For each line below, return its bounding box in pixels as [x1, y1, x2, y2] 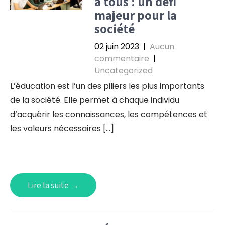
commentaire [94, 53, 149, 64]
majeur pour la [94, 7, 177, 23]
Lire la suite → [28, 180, 79, 191]
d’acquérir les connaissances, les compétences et [10, 108, 207, 120]
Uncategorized [94, 65, 153, 76]
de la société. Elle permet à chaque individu [10, 94, 179, 106]
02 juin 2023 [94, 41, 139, 52]
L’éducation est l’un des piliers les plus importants [10, 80, 204, 92]
